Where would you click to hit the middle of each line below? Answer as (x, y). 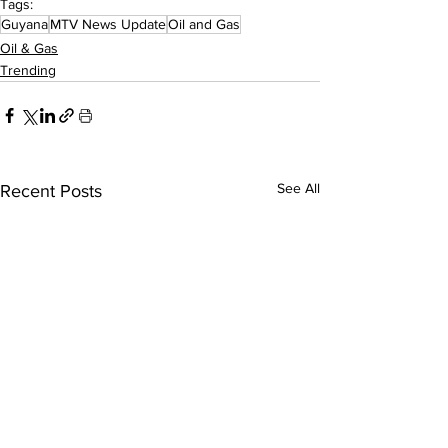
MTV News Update (108, 24)
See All (298, 188)
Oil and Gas (204, 24)
